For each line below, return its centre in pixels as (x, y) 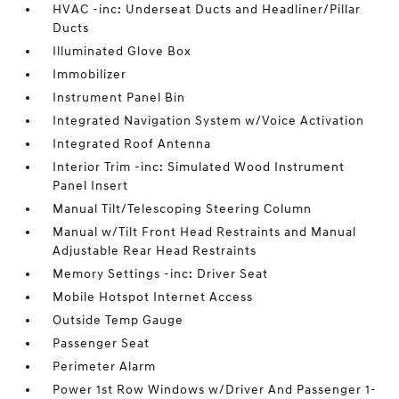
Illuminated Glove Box (122, 51)
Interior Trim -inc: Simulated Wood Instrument (199, 167)
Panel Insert (91, 186)
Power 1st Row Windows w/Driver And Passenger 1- (215, 390)
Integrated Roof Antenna (132, 144)
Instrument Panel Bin (119, 98)
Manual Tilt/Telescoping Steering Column (183, 209)
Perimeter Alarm (105, 366)
